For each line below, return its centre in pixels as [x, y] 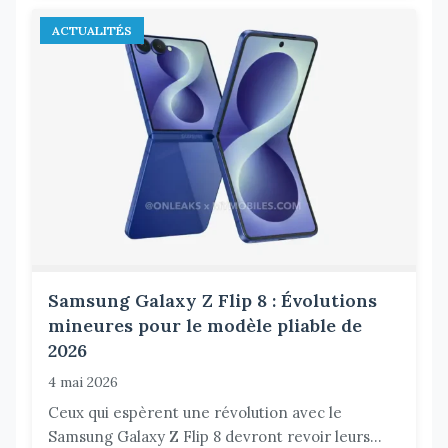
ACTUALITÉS [92, 30]
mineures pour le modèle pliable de [205, 325]
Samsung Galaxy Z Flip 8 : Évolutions [212, 300]
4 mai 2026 [83, 381]
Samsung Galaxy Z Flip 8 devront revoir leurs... [215, 436]
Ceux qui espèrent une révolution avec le [195, 412]
